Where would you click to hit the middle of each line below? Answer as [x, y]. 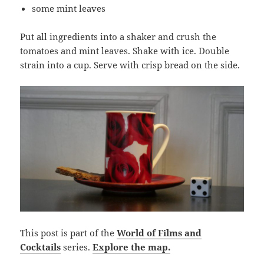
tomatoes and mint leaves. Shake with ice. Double [125, 50]
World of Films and [159, 232]
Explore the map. [132, 247]
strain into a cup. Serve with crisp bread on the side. [130, 65]
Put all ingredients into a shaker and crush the [118, 36]
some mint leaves [69, 8]
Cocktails [41, 247]
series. [77, 247]
